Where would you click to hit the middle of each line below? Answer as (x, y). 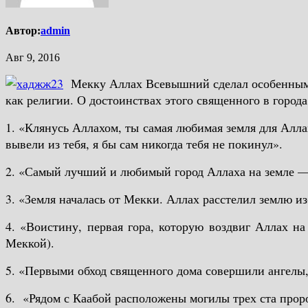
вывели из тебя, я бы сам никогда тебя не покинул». (144, 144)
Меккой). (30, 243)
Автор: (23, 31)
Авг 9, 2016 (33, 58)
